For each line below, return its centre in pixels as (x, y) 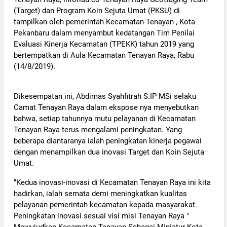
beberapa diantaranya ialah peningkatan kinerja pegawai (107, 141)
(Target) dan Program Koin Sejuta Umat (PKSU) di (97, 11)
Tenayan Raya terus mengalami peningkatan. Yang (98, 130)
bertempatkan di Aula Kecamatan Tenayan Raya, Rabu (104, 55)
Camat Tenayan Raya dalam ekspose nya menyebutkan (106, 108)
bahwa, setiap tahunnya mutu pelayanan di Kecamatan (104, 119)
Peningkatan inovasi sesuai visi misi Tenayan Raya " (101, 216)
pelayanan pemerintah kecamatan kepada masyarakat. (105, 204)
